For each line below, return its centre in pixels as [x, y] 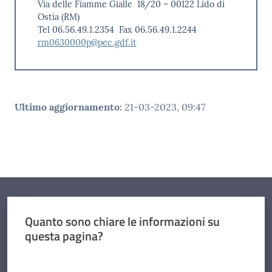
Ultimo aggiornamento [67, 107]
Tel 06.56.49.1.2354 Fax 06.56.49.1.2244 [117, 29]
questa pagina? [64, 236]
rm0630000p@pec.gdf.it [87, 42]
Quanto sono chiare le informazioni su [122, 221]
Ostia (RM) [58, 17]
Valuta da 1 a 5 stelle [61, 257]
